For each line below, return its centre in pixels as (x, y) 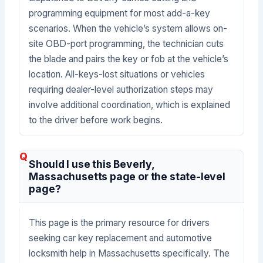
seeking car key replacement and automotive (121, 238)
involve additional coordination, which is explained (130, 104)
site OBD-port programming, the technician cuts (127, 43)
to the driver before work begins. (96, 120)
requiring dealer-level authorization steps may (121, 89)
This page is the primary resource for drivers (119, 223)
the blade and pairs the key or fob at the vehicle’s (129, 59)
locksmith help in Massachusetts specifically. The (129, 254)
